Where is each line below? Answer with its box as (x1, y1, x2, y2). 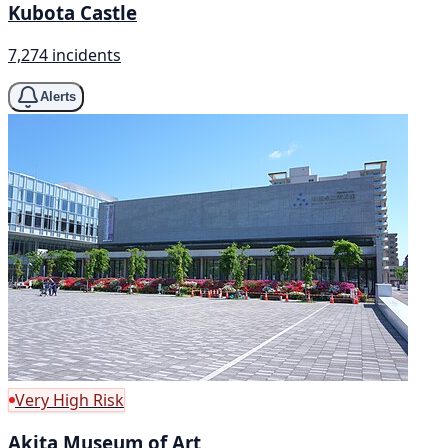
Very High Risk (15, 388, 124, 411)
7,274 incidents (8, 43, 121, 66)
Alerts (40, 89, 76, 105)
